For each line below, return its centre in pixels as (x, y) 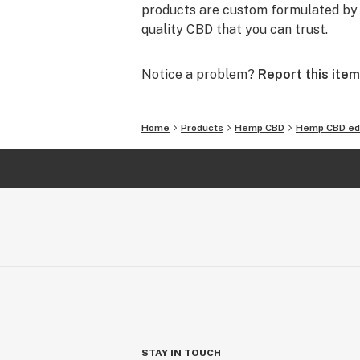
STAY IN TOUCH (181, 353)
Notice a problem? (198, 74)
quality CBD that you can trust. (235, 29)
